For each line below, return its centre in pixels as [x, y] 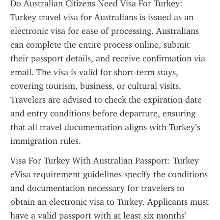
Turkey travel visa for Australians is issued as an [102, 17]
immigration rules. [46, 141]
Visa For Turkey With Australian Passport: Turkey [105, 161]
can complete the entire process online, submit [100, 45]
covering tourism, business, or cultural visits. [96, 86]
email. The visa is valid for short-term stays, [94, 72]
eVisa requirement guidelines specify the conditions [109, 174]
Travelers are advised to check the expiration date [106, 100]
